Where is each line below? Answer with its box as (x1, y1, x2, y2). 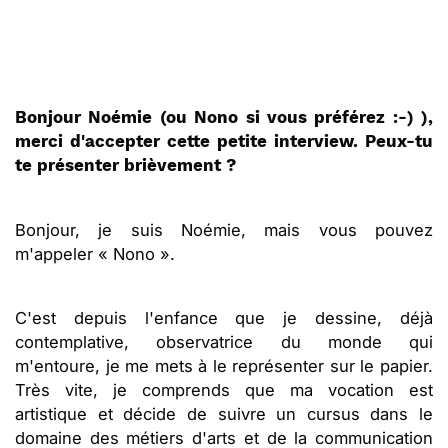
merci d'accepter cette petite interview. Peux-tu (15, 131, 433, 151)
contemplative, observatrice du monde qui (15, 331, 433, 352)
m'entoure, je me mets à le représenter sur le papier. (15, 355, 433, 376)
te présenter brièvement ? (15, 155, 236, 175)
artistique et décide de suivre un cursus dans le (15, 403, 433, 424)
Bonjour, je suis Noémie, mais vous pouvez (15, 219, 433, 240)
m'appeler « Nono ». (15, 243, 175, 264)
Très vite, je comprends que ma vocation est (15, 379, 433, 400)
